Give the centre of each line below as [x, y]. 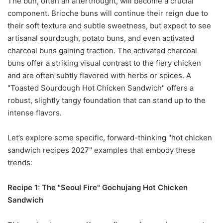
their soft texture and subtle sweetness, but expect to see [109, 26]
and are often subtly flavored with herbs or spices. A [99, 76]
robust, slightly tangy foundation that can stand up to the [107, 101]
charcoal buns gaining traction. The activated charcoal [102, 51]
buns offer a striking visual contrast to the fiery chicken [104, 63]
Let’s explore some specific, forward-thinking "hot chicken [110, 138]
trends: [20, 163]
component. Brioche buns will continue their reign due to [108, 13]
